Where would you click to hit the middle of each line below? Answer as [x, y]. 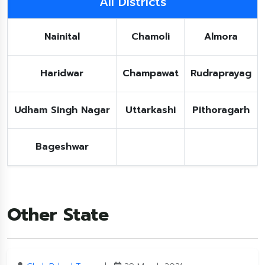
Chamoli [150, 37]
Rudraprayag [221, 73]
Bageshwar [62, 147]
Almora [221, 37]
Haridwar [62, 73]
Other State [58, 215]
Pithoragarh [221, 110]
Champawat [150, 73]
